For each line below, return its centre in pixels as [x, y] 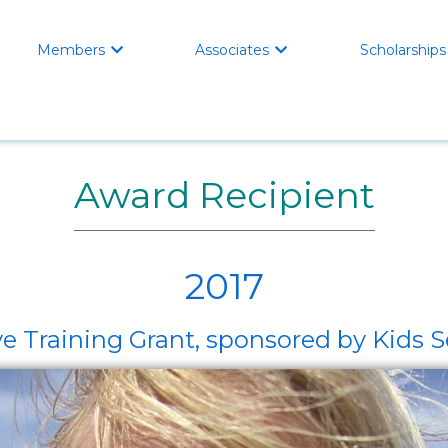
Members [71, 50]
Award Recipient [224, 195]
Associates [232, 50]
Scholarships [402, 50]
